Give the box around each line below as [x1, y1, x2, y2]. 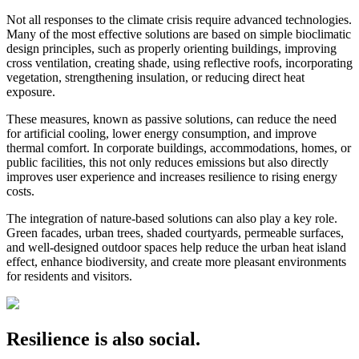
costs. [6, 184, 34, 198]
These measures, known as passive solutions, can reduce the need [6, 111, 337, 126]
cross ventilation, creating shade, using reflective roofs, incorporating [6, 55, 353, 70]
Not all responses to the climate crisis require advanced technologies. [6, 12, 352, 26]
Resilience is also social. [6, 328, 200, 349]
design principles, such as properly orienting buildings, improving [6, 41, 337, 55]
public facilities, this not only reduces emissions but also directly [6, 155, 329, 169]
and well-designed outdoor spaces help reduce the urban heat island [6, 240, 346, 254]
